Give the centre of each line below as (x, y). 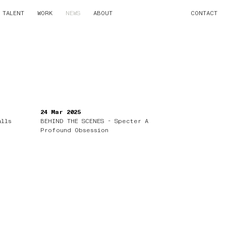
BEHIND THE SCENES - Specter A (95, 121)
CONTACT (204, 13)
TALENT (13, 13)
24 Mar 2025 (61, 112)
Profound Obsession (75, 130)
